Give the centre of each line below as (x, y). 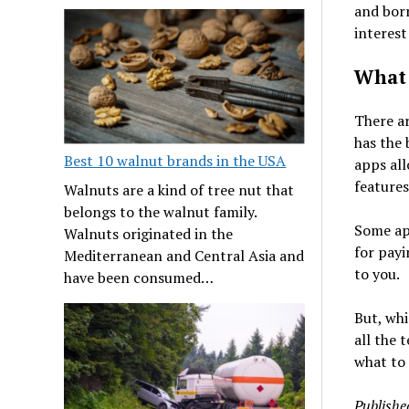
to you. (377, 273)
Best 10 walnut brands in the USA (175, 161)
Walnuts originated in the (149, 234)
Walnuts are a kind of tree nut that (179, 190)
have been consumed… (139, 278)
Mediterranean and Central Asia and (184, 256)
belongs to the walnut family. (161, 212)
